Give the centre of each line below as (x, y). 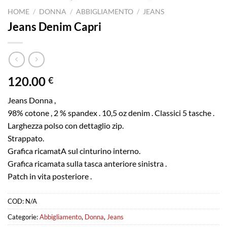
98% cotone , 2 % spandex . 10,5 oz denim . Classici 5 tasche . (111, 113)
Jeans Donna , (32, 100)
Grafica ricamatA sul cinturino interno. (74, 151)
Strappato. (26, 138)
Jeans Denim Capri (54, 26)
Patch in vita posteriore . (50, 176)
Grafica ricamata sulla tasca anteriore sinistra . (87, 164)
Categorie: (24, 217)
